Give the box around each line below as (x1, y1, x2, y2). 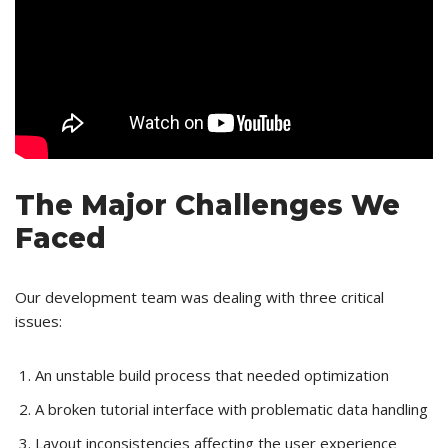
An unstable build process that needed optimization (35, 365, 389, 386)
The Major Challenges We (15, 188, 400, 223)
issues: (15, 311, 62, 332)
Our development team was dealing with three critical (15, 287, 384, 308)
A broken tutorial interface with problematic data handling (35, 399, 428, 420)
